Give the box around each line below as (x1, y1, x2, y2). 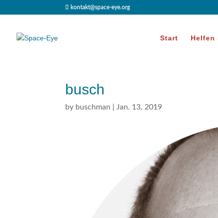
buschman (75, 103, 111, 111)
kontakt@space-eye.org (71, 4, 130, 10)
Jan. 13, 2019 (116, 103, 163, 111)
